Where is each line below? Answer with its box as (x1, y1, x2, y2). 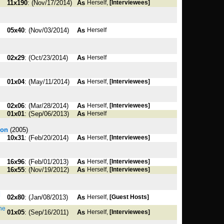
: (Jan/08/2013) (24, 193, 68, 201)
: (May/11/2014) (24, 78, 69, 85)
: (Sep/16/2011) (24, 208, 68, 216)
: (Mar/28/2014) (24, 102, 68, 109)
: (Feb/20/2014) (24, 134, 68, 141)
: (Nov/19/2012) (24, 166, 69, 173)
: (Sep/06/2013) (24, 110, 69, 117)
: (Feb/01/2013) (24, 158, 68, 165)
